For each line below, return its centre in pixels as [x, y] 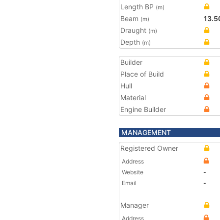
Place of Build [142, 74]
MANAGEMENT [146, 132]
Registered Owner [149, 148]
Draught [134, 30]
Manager [135, 205]
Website [133, 172]
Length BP [138, 7]
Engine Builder [143, 109]
